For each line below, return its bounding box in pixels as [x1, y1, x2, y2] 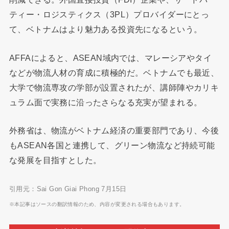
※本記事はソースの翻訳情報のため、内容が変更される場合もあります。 [9, 201, 185, 208]
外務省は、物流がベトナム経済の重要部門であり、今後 [9, 126, 219, 135]
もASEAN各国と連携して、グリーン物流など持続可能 [9, 141, 215, 150]
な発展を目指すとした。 [9, 155, 102, 165]
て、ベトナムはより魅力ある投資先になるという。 [9, 25, 202, 34]
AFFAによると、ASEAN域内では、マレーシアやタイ [9, 53, 212, 62]
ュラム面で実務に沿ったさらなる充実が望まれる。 [9, 97, 202, 107]
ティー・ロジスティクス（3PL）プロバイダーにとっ [9, 10, 210, 19]
